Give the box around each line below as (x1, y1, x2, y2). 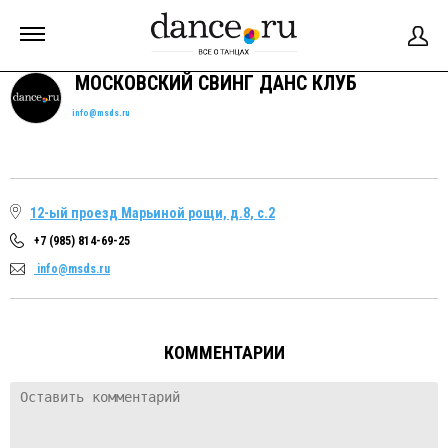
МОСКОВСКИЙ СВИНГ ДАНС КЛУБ (70, 71, 357, 95)
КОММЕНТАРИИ (163, 342, 285, 363)
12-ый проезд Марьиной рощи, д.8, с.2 (30, 205, 275, 221)
